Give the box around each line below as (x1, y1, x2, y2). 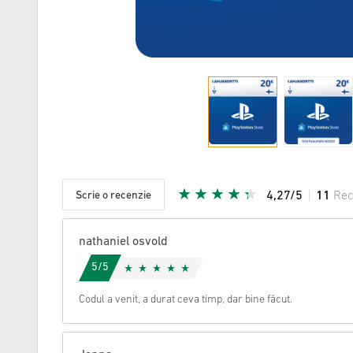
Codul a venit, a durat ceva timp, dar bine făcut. (79, 294, 292, 306)
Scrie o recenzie (76, 190, 151, 202)
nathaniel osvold (79, 236, 168, 248)
